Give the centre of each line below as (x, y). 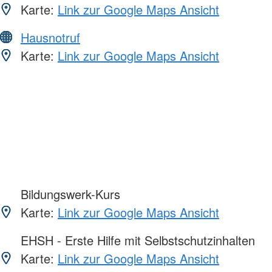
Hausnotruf (50, 37)
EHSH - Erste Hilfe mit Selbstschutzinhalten (136, 240)
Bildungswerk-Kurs (69, 194)
